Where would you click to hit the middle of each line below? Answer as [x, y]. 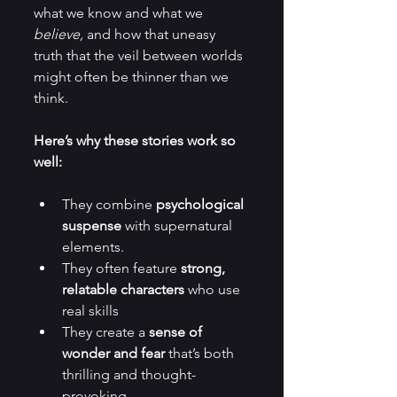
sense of [177, 332]
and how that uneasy [151, 34]
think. [54, 98]
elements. [93, 247]
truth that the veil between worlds [140, 55]
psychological [202, 204]
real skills [92, 311]
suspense [92, 226]
